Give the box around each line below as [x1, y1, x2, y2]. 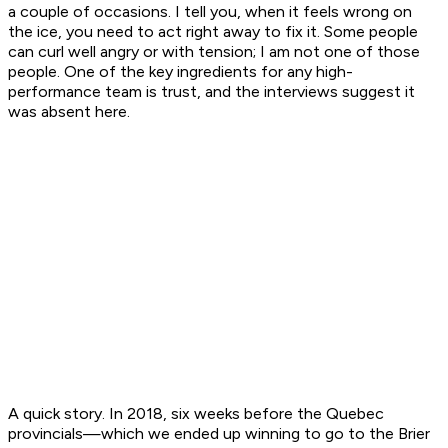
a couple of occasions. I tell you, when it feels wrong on [8, 2, 412, 22]
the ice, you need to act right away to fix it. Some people [8, 22, 418, 42]
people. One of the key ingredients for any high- [8, 62, 353, 82]
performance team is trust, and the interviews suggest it [8, 82, 415, 102]
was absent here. [8, 102, 130, 122]
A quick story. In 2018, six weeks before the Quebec [8, 404, 384, 424]
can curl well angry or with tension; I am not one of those [8, 42, 420, 62]
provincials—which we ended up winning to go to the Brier [8, 424, 430, 444]
